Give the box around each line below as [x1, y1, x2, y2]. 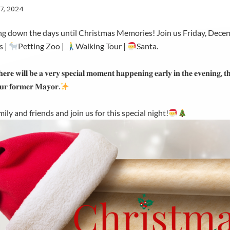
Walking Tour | [75, 41, 127, 51]
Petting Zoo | [18, 41, 66, 51]
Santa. [136, 41, 158, 51]
